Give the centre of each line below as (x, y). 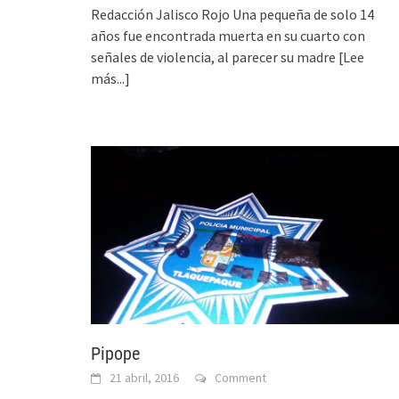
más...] (110, 78)
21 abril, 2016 (144, 377)
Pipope (115, 353)
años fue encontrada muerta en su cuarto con (228, 35)
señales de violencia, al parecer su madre (215, 57)
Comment (240, 377)
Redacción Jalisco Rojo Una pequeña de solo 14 (232, 14)
